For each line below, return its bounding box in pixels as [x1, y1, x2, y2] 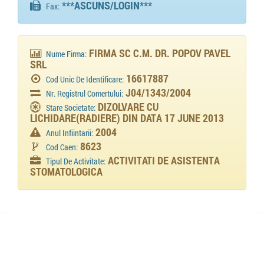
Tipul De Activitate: [46, 156, 106, 167]
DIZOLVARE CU [95, 100, 159, 114]
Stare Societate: [46, 103, 96, 113]
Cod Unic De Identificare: [46, 74, 124, 85]
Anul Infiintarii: [46, 128, 94, 138]
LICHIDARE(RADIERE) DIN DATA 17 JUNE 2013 [30, 111, 224, 125]
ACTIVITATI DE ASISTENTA [105, 153, 220, 167]
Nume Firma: [46, 49, 87, 60]
